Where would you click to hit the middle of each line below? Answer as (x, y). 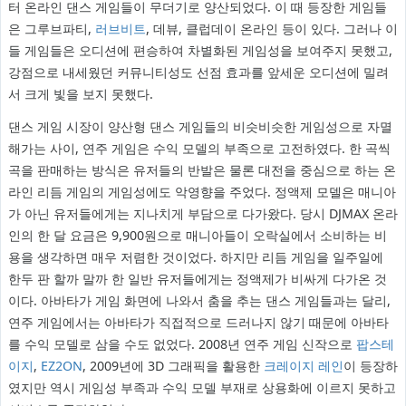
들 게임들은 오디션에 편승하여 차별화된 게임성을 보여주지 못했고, (200, 51)
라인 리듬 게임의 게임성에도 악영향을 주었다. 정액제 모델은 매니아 (202, 192)
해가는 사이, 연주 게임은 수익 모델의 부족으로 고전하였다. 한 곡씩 (199, 149)
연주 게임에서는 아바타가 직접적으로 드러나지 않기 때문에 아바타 (198, 323)
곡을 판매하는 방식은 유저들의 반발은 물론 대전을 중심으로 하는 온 (202, 170)
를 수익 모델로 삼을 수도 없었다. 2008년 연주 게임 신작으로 (182, 344)
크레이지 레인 (303, 366)
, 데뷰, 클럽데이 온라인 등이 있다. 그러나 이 (271, 29)
